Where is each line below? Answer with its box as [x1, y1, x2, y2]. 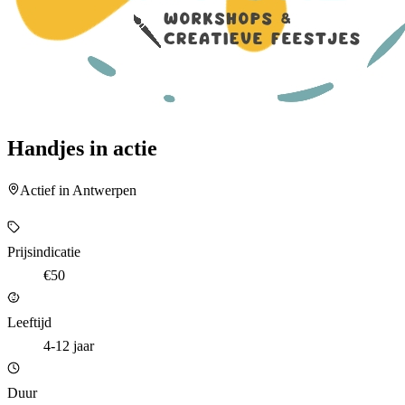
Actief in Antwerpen [20, 182, 137, 198]
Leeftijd [7, 314, 52, 330]
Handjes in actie [7, 136, 157, 160]
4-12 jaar [43, 337, 94, 353]
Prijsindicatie [7, 243, 80, 259]
